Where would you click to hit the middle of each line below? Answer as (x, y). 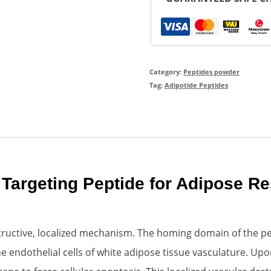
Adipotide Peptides (197, 85)
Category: (167, 71)
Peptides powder (212, 71)
